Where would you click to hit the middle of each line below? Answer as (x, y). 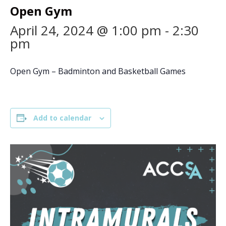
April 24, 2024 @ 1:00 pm (86, 30)
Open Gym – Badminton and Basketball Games (98, 71)
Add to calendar (62, 118)
